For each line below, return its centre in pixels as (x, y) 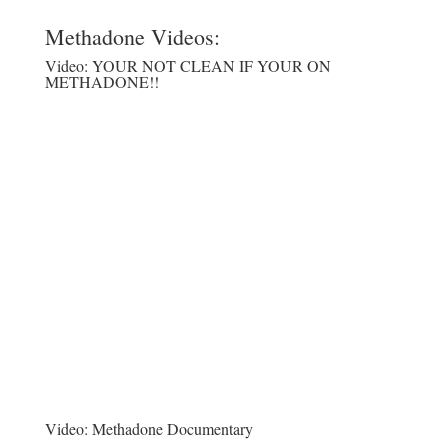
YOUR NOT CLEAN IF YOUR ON (211, 65)
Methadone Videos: (132, 36)
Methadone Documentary (172, 428)
